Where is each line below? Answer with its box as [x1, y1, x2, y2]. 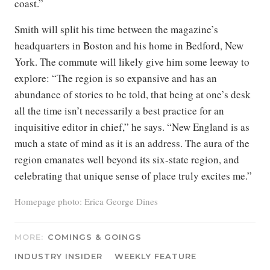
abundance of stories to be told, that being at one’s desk [14, 87, 251, 101]
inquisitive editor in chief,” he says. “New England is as [14, 120, 250, 134]
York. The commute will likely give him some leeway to [14, 55, 250, 69]
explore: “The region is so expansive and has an [14, 71, 217, 85]
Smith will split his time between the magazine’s [14, 22, 218, 36]
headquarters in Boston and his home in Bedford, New [14, 39, 243, 52]
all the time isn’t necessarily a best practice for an [14, 104, 224, 118]
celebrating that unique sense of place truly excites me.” [14, 169, 252, 183]
